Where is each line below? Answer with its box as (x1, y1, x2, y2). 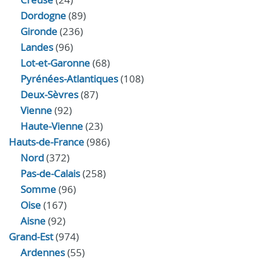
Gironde (20, 25, 57, 38)
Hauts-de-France (9, 135, 84, 149)
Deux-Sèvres (20, 88, 78, 101)
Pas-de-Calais (20, 167, 80, 180)
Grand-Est (9, 230, 53, 243)
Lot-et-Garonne (20, 56, 90, 70)
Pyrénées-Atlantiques (20, 72, 118, 85)
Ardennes (20, 246, 65, 259)
